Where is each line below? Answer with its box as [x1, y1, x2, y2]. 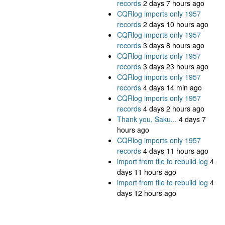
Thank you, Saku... [117, 114, 177, 125]
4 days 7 [179, 114, 206, 125]
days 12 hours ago [117, 188, 176, 198]
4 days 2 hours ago [143, 103, 204, 114]
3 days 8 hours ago [143, 40, 204, 51]
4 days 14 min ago [143, 82, 202, 93]
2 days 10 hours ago [143, 19, 208, 30]
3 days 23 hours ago [143, 61, 208, 72]
